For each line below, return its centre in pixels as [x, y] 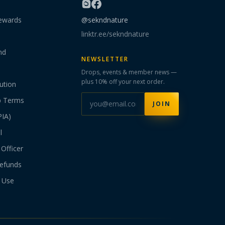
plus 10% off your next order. [123, 82]
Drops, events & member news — [129, 72]
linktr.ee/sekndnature [116, 34]
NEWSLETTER [105, 59]
